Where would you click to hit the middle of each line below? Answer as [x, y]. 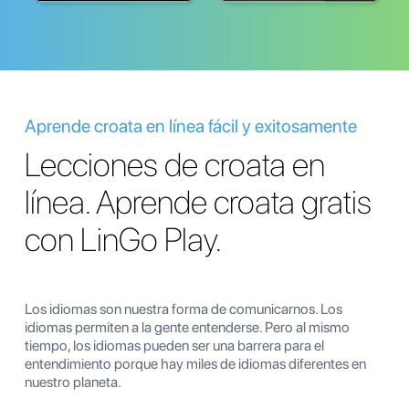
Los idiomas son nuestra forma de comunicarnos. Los [184, 309]
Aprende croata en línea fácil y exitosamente [191, 126]
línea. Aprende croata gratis [198, 203]
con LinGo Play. [124, 240]
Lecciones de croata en [175, 165]
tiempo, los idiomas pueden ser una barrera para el [174, 346]
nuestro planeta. [73, 383]
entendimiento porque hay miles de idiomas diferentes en [195, 364]
